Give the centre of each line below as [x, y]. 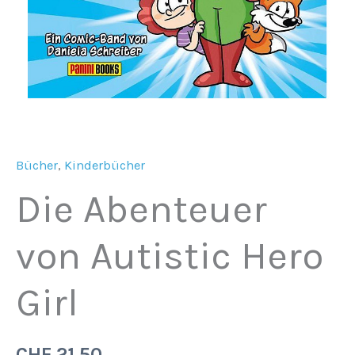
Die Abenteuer [141, 208]
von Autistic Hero [170, 255]
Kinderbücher [105, 166]
